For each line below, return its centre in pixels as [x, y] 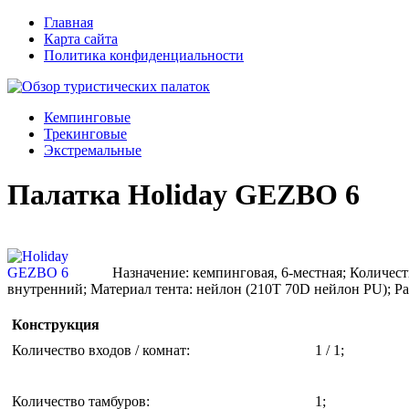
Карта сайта [81, 39]
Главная [68, 22]
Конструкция [56, 324]
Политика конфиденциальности [144, 55]
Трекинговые [85, 134]
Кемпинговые [87, 117]
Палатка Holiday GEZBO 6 [184, 195]
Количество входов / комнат [99, 350]
